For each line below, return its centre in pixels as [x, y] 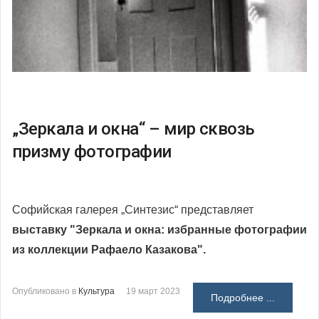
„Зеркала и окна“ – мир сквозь [134, 129]
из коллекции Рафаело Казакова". [109, 250]
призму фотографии [92, 152]
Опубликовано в [44, 292]
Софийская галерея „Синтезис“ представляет [133, 210]
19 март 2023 [153, 292]
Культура [96, 292]
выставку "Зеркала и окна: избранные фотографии [159, 230]
